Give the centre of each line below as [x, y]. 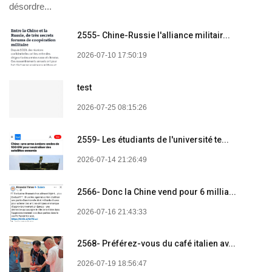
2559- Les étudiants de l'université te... [153, 139]
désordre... [30, 7]
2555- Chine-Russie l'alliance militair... [154, 36]
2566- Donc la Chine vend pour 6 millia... [157, 192]
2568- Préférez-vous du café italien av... [156, 244]
